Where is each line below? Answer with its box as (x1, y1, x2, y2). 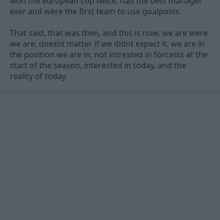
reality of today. (10, 71, 67, 82)
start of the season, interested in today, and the (10, 60, 186, 71)
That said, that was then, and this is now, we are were (10, 27, 208, 39)
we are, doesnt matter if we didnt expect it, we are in (10, 38, 205, 50)
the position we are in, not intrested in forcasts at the (10, 49, 208, 60)
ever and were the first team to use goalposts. (10, 6, 181, 17)
